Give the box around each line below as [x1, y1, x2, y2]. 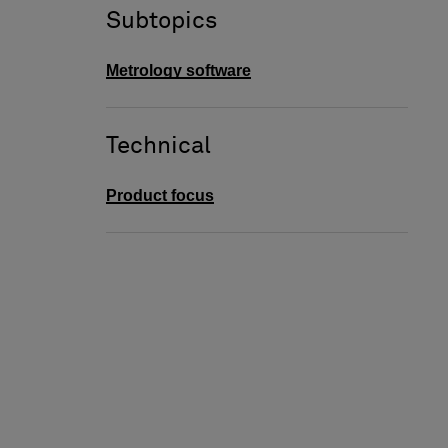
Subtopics [106, 8, 218, 33]
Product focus [106, 186, 214, 204]
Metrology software [106, 61, 251, 79]
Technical [106, 133, 211, 158]
